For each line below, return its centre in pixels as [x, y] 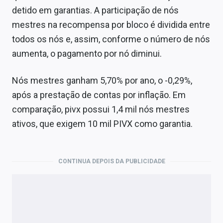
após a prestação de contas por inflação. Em [99, 95]
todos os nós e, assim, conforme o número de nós [111, 39]
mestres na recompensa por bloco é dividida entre [111, 25]
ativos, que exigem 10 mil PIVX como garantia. [102, 124]
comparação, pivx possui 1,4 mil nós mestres [101, 110]
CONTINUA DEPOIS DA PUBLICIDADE [111, 162]
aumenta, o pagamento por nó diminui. [87, 54]
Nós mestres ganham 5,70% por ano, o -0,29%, [102, 81]
